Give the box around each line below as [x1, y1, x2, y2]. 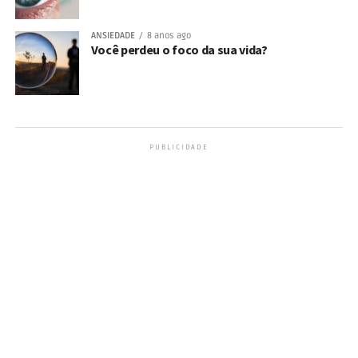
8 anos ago [146, 30, 191, 41]
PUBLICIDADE [149, 143, 209, 152]
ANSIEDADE [90, 30, 135, 41]
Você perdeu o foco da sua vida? [90, 42, 268, 58]
